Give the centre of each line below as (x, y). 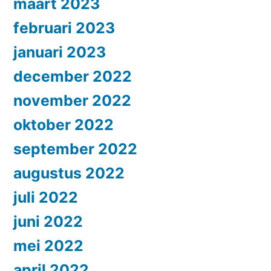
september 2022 (75, 149)
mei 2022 (48, 246)
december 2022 (73, 77)
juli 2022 (46, 198)
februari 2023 (64, 28)
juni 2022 (48, 222)
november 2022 (72, 101)
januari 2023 (60, 52)
